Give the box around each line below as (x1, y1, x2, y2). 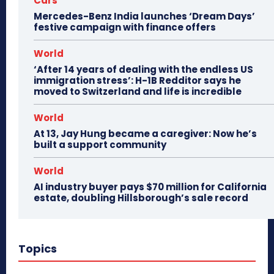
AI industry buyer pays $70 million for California (34, 180, 267, 193)
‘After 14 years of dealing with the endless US (34, 62, 253, 76)
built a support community (34, 138, 166, 151)
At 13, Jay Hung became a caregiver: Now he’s (34, 127, 257, 140)
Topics (18, 240, 57, 256)
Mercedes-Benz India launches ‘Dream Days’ (34, 9, 255, 23)
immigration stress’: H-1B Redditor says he (34, 73, 241, 87)
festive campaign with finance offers (34, 20, 216, 34)
